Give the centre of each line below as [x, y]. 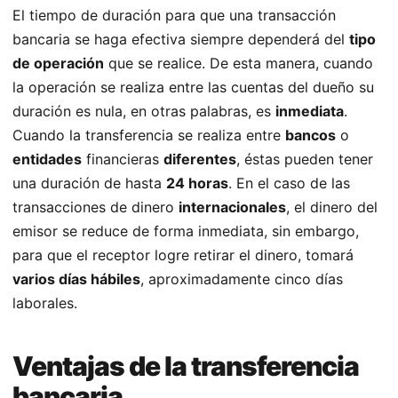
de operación [58, 64]
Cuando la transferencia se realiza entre [149, 135]
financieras [123, 159]
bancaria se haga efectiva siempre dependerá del [181, 40]
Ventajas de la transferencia [186, 366]
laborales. [45, 303]
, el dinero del [332, 207]
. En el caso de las [289, 183]
